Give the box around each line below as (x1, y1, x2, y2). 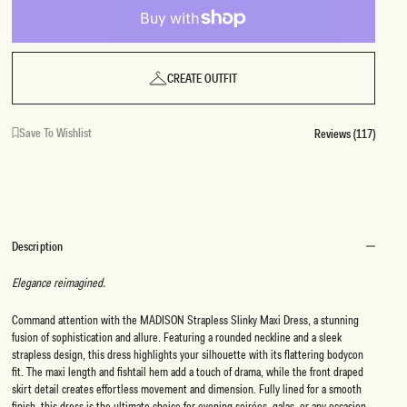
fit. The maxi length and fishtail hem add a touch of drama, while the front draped (11, 363, 363, 381)
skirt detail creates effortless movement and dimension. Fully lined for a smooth (11, 381, 362, 398)
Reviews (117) (313, 125, 375, 142)
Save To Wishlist (18, 124, 92, 141)
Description (11, 238, 64, 254)
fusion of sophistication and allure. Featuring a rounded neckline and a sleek (11, 329, 342, 346)
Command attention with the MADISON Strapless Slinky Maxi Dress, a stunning (11, 312, 359, 329)
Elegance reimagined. (11, 274, 105, 291)
